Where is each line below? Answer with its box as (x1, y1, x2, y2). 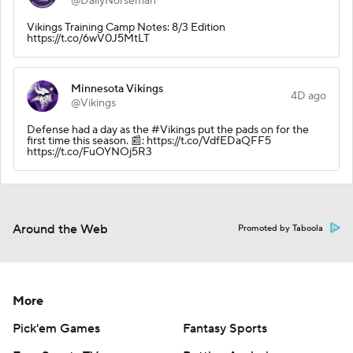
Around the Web (13, 221, 108, 237)
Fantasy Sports (183, 320, 267, 336)
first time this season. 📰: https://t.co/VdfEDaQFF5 (27, 133, 271, 148)
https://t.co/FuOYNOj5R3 (27, 144, 152, 159)
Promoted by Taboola (238, 222, 323, 234)
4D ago (291, 88, 326, 103)
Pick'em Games (13, 320, 100, 336)
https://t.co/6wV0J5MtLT (27, 31, 150, 46)
